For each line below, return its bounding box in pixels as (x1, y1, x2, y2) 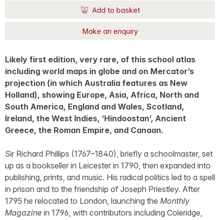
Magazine (5, 208, 42, 218)
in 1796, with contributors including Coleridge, (42, 208, 202, 218)
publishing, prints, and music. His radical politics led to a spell (5, 172, 215, 183)
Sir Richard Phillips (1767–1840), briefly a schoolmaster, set (5, 149, 213, 159)
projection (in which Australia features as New (5, 78, 188, 88)
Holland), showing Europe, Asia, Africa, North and (5, 90, 199, 100)
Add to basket (90, 5, 140, 14)
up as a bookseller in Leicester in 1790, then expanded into (5, 161, 211, 171)
